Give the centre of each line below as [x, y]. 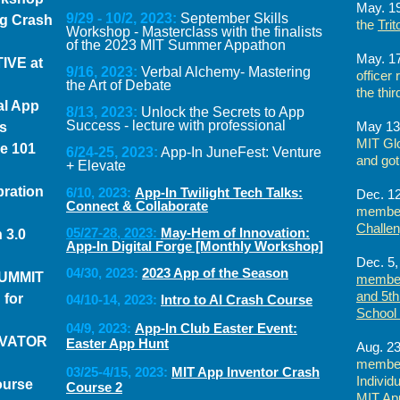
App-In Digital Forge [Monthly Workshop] [195, 246]
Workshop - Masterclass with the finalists [194, 32]
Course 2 [94, 387]
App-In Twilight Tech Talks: [219, 192]
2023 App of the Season [215, 273]
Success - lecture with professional [176, 125]
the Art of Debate [119, 85]
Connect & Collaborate [137, 206]
